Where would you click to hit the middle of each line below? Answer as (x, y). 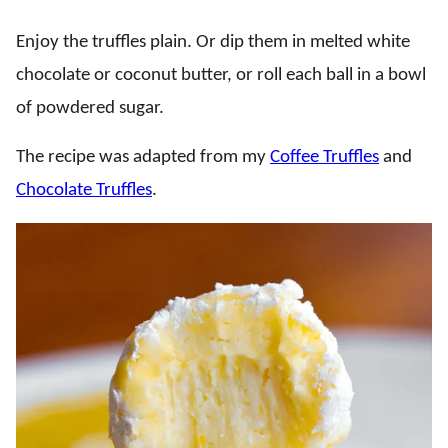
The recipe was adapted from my (143, 157)
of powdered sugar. (90, 108)
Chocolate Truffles (84, 190)
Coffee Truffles (324, 157)
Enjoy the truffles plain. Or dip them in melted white (213, 42)
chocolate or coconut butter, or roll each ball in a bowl (221, 75)
